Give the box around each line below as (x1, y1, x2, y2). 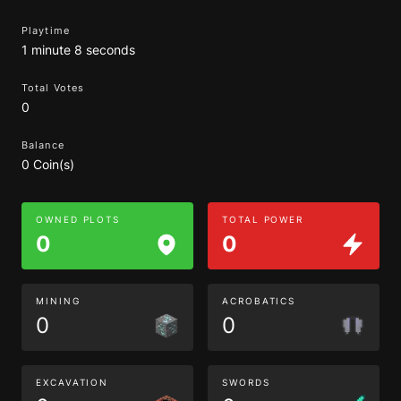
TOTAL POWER (222, 214, 304, 225)
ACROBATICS (222, 295, 296, 306)
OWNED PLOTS (36, 214, 121, 225)
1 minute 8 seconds (21, 42, 135, 57)
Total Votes (21, 81, 85, 94)
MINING (36, 295, 81, 306)
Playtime (21, 24, 70, 37)
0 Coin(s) (21, 157, 74, 172)
